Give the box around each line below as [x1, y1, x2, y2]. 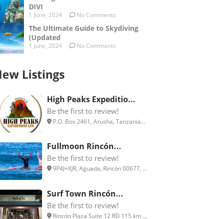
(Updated [29, 33, 61, 43]
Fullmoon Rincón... [47, 141, 121, 152]
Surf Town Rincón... [47, 188, 123, 199]
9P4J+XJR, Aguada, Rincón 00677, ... [51, 164, 147, 173]
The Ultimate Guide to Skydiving [29, 23, 138, 33]
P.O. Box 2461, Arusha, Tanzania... [51, 117, 145, 126]
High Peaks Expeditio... [47, 94, 135, 105]
